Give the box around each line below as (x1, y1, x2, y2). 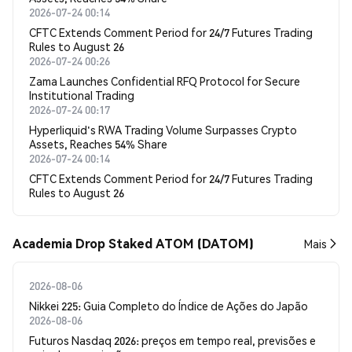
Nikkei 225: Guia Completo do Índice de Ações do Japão (29, 299, 308, 313)
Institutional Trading (29, 88, 134, 102)
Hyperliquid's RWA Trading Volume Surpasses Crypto (29, 123, 297, 137)
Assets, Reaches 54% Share (29, 137, 167, 151)
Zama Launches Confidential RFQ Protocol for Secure (29, 74, 300, 88)
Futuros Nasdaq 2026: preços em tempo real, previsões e (29, 333, 316, 347)
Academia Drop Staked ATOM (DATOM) (13, 235, 254, 251)
